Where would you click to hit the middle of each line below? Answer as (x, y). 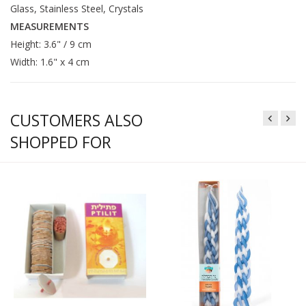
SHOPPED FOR (61, 142)
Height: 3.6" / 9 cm (51, 44)
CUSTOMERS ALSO (76, 121)
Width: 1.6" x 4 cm (50, 62)
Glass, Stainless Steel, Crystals (77, 9)
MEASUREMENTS (50, 27)
